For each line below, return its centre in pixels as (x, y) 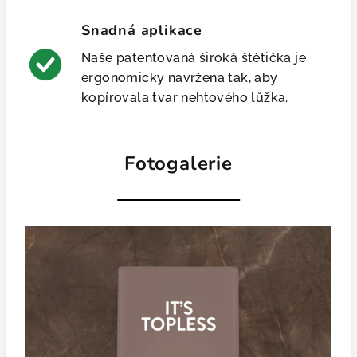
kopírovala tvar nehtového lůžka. (185, 98)
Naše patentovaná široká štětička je (194, 58)
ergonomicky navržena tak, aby (180, 78)
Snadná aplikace (142, 30)
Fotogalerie (178, 163)
